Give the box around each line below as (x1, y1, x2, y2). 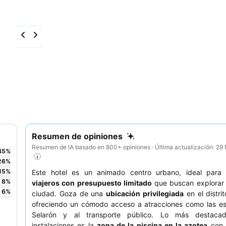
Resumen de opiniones (32, 131, 123, 141)
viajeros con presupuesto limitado (32, 179, 152, 188)
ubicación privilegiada (106, 189, 184, 198)
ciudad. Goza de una (32, 189, 106, 198)
